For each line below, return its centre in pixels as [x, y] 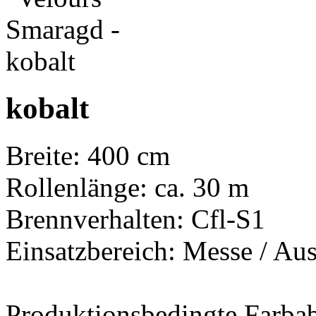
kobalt [47, 108]
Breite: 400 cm [88, 155]
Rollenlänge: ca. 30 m [127, 187]
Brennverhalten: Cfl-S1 [135, 219]
